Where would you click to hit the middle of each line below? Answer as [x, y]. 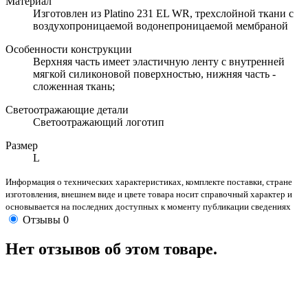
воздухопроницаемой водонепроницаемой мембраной [161, 26]
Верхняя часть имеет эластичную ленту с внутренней [159, 62]
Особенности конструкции [69, 49]
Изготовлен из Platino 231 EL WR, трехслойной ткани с [163, 14]
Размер [22, 146]
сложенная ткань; [74, 87]
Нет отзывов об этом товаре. [111, 249]
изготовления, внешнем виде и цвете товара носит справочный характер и [149, 195]
